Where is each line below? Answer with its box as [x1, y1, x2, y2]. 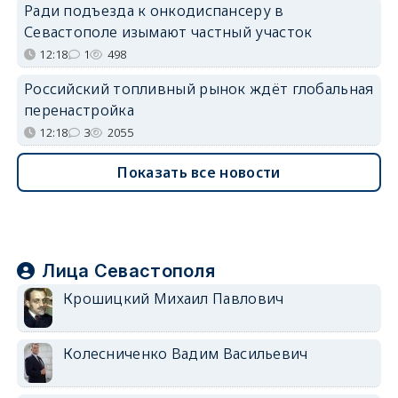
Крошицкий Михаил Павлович [62, 288, 284, 308]
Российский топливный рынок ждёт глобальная [23, 78, 374, 99]
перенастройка [23, 99, 134, 120]
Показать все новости [117, 162, 281, 182]
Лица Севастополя [42, 259, 216, 282]
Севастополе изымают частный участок [23, 21, 313, 42]
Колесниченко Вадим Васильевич [62, 343, 308, 363]
